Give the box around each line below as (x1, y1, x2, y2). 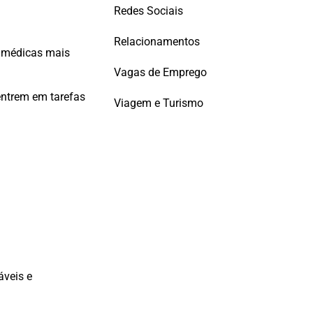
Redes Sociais (114, 3, 183, 17)
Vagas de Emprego (114, 65, 207, 79)
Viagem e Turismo (114, 96, 203, 110)
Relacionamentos (114, 34, 200, 48)
